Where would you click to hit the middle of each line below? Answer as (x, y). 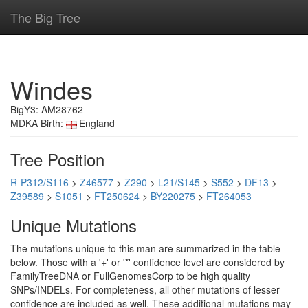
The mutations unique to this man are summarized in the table (145, 248)
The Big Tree (45, 17)
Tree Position (57, 159)
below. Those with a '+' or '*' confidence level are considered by (147, 262)
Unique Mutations (74, 225)
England (97, 123)
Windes (52, 89)
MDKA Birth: (38, 123)
